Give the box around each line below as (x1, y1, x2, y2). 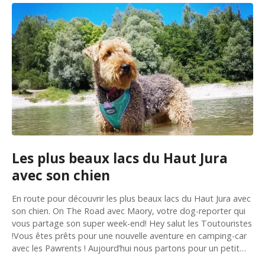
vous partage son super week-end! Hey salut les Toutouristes (12, 217, 252, 229)
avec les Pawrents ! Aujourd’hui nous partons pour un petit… (12, 242, 246, 254)
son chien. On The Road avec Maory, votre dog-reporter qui (12, 205, 245, 216)
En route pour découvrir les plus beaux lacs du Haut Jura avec (12, 192, 251, 204)
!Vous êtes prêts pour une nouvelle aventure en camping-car (12, 230, 247, 241)
